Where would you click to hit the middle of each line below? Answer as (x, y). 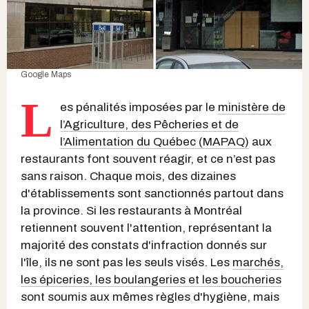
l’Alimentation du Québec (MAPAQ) (154, 142)
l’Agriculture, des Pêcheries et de (149, 125)
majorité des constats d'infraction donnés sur (144, 246)
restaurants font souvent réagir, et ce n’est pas (148, 159)
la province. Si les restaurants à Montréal (131, 211)
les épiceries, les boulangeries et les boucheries (151, 280)
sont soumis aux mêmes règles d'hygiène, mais (150, 297)
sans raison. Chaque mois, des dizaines (128, 177)
